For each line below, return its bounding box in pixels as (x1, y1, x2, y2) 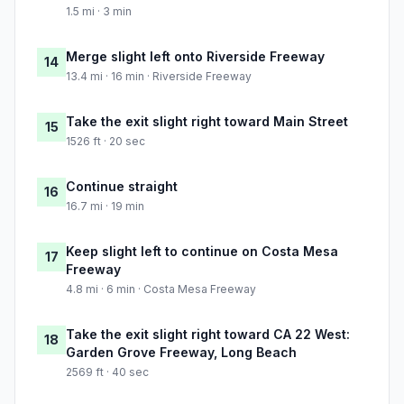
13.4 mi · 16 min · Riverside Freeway (66, 69, 252, 84)
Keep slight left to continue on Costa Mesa (66, 243, 338, 260)
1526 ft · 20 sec (66, 134, 145, 149)
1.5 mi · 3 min (66, 5, 132, 19)
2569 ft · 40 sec (66, 365, 149, 380)
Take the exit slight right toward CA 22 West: (66, 326, 350, 343)
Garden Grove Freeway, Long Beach (66, 344, 297, 361)
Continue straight (66, 179, 178, 195)
